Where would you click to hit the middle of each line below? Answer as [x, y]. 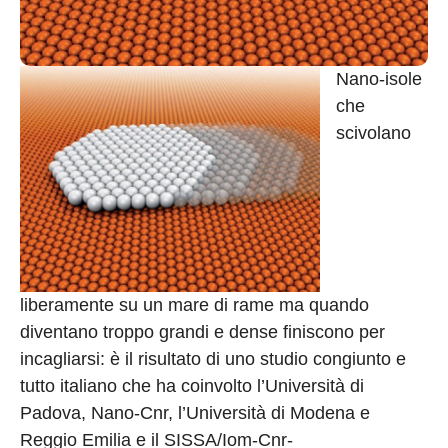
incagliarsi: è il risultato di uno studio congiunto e [213, 358]
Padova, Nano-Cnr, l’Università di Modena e [195, 412]
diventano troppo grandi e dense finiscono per [202, 331]
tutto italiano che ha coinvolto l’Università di [192, 385]
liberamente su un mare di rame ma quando [194, 304]
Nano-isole [379, 79]
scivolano [373, 133]
